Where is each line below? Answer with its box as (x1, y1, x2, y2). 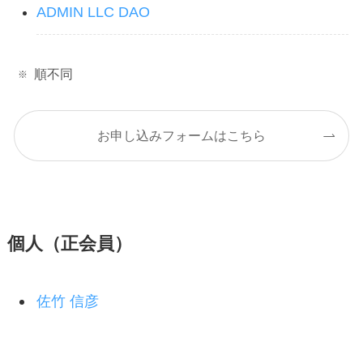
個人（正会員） (6, 234, 132, 254)
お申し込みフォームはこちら (97, 128, 266, 143)
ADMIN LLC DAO (36, 4, 150, 21)
